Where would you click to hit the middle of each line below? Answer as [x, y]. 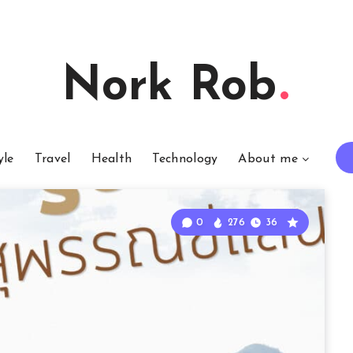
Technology [185, 159]
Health [111, 159]
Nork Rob [169, 87]
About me [268, 159]
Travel [52, 159]
